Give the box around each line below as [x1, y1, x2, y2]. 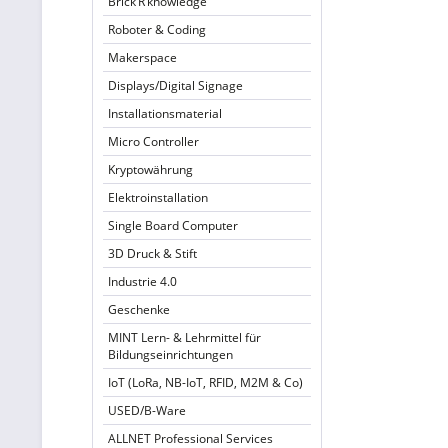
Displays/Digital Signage [108, 77, 243, 94]
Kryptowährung [108, 161, 193, 178]
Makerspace [108, 49, 177, 66]
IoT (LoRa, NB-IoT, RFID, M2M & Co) [108, 374, 303, 391]
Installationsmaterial [108, 105, 222, 122]
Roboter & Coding [108, 21, 206, 38]
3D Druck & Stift [108, 245, 197, 262]
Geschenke [108, 301, 170, 318]
